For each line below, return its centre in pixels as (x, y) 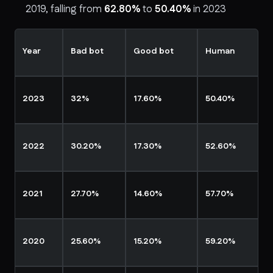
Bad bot (87, 51)
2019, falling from (64, 9)
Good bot (154, 51)
